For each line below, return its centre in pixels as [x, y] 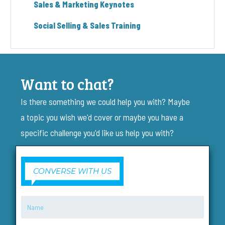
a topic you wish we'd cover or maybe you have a [102, 117]
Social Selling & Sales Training [87, 26]
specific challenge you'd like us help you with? [98, 133]
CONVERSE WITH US [73, 171]
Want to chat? [68, 84]
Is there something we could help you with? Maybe [105, 102]
